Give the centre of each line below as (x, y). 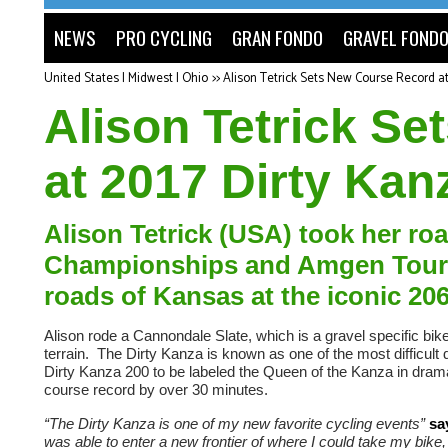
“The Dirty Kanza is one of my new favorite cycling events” (236, 423)
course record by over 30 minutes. (158, 390)
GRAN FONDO (277, 37)
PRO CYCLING (164, 37)
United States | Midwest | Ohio (126, 78)
